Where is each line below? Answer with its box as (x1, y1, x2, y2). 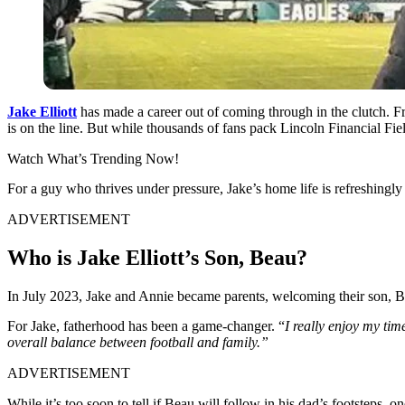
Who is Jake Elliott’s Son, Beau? (7, 245, 307, 269)
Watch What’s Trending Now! (7, 150, 179, 166)
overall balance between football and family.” (7, 334, 268, 350)
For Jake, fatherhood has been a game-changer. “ (7, 317, 285, 334)
